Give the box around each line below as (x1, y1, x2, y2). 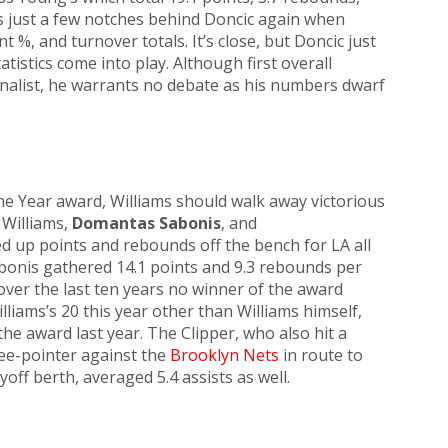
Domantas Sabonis (72, 212, 221, 234)
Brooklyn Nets (170, 344, 279, 366)
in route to (279, 344, 363, 366)
